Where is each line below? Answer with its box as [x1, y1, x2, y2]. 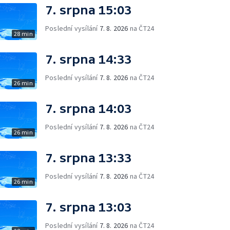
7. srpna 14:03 [45, 102, 131, 116]
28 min [13, 30, 33, 37]
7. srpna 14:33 [45, 52, 131, 66]
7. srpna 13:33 [45, 151, 131, 165]
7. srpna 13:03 [45, 200, 131, 214]
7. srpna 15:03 [45, 3, 131, 17]
